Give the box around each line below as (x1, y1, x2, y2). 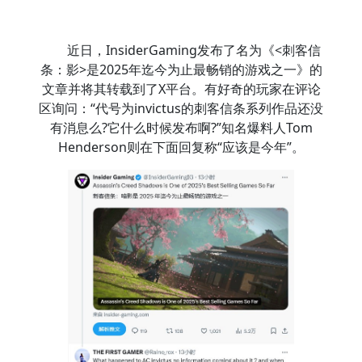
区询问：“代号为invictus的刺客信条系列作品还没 (39, 99, 323, 117)
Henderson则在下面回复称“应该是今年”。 (57, 138, 305, 156)
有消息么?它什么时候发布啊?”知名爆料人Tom (49, 119, 313, 137)
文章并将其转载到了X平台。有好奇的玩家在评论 (41, 80, 321, 98)
